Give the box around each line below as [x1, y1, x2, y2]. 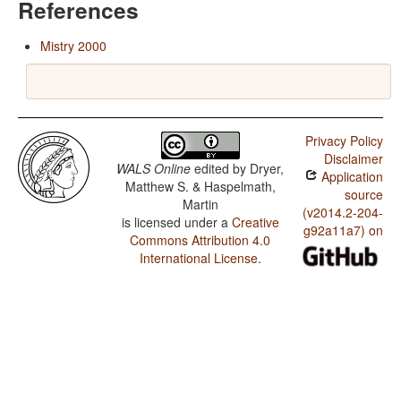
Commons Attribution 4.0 [130, 231, 271, 250]
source [344, 185, 383, 204]
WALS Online [116, 159, 192, 178]
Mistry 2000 [40, 37, 107, 55]
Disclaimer [323, 149, 383, 168]
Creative [231, 213, 279, 232]
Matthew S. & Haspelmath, [124, 177, 276, 196]
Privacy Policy [304, 132, 383, 150]
